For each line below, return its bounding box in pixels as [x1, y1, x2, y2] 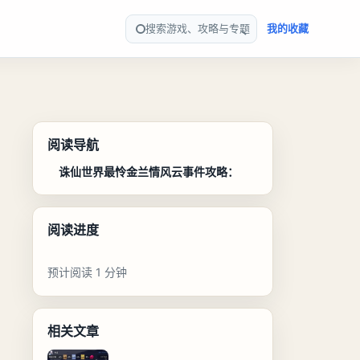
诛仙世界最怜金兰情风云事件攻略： [58, 165, 239, 178]
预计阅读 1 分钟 [47, 265, 127, 279]
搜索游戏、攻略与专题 [145, 22, 250, 35]
